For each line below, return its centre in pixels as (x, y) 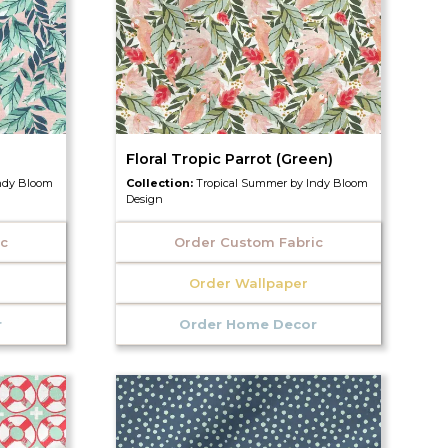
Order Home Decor (248, 323)
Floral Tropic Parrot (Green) (229, 158)
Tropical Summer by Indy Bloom (281, 182)
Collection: (160, 182)
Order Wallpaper (248, 282)
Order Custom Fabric (248, 241)
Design (144, 198)
